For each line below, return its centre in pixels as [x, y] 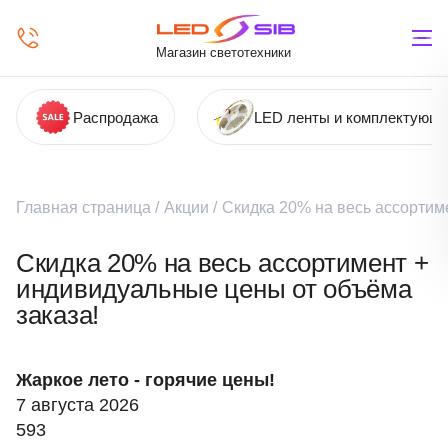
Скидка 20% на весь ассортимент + [222, 263]
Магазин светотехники [223, 52]
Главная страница [83, 207]
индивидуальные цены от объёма [214, 289]
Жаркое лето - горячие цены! [145, 380]
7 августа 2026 [77, 405]
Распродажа [115, 117]
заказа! [57, 315]
